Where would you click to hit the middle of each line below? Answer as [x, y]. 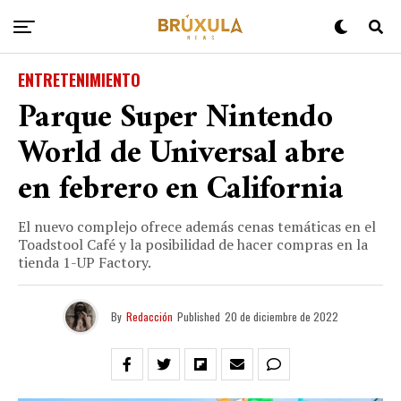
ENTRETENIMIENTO [79, 80]
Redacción [149, 316]
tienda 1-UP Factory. [85, 262]
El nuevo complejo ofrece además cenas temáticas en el [197, 226]
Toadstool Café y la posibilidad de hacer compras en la [193, 244]
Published [199, 316]
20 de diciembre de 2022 [282, 316]
